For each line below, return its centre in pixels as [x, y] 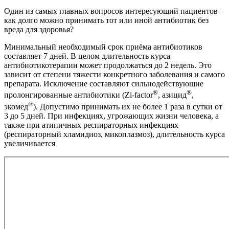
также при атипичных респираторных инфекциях [91, 125]
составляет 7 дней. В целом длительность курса [87, 56]
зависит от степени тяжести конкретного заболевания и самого [114, 75]
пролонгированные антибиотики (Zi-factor [78, 95]
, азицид [172, 95]
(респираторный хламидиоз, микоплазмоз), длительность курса [114, 134]
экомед [16, 106]
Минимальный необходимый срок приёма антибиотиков [103, 47]
